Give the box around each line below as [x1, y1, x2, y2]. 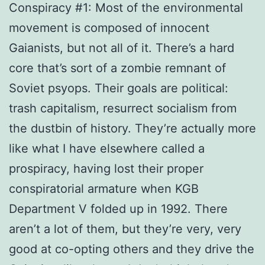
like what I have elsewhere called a [9, 141, 205, 156]
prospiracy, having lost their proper [9, 161, 203, 176]
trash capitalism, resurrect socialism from [9, 101, 237, 115]
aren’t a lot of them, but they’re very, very [9, 221, 241, 236]
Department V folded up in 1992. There [9, 201, 228, 216]
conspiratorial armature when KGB [9, 181, 199, 196]
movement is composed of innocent [9, 20, 209, 35]
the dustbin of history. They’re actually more [9, 121, 256, 135]
